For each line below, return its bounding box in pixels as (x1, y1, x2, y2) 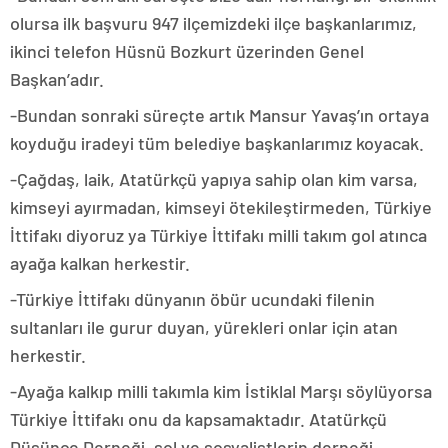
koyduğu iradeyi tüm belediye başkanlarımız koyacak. (10, 132, 424, 155)
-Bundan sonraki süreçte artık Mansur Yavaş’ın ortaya (10, 104, 429, 127)
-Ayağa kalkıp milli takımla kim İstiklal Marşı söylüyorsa (10, 380, 432, 403)
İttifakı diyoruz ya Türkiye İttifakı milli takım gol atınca (10, 224, 427, 247)
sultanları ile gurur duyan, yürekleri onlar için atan (10, 316, 398, 339)
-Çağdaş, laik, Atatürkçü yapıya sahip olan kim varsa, (10, 168, 418, 191)
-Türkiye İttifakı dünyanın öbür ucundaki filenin (10, 288, 375, 311)
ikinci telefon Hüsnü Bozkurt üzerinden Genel (10, 40, 364, 63)
